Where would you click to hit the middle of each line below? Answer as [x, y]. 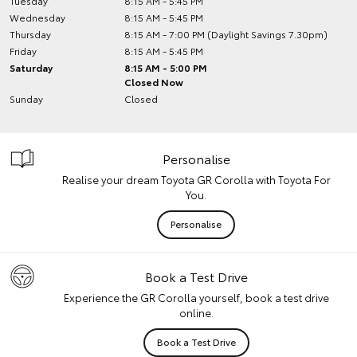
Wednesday [37, 17]
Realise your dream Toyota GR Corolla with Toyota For [196, 179]
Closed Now [154, 82]
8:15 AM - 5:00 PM [166, 67]
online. [196, 312]
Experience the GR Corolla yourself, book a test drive [196, 297]
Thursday [30, 34]
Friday [23, 51]
